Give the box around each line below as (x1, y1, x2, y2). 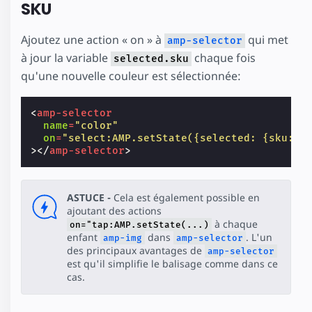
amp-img (103, 232, 142, 243)
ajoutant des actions (67, 203, 162, 217)
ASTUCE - (67, 190, 111, 204)
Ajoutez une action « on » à (21, 31, 164, 47)
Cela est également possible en (111, 190, 260, 204)
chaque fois (192, 49, 256, 65)
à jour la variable (21, 49, 111, 65)
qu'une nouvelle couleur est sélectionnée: (21, 68, 241, 84)
